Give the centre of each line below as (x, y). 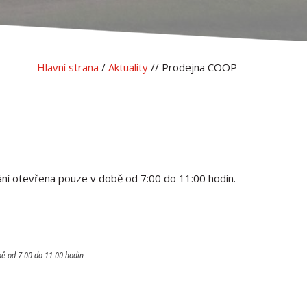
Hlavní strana (68, 67)
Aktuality (128, 67)
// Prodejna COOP (194, 67)
